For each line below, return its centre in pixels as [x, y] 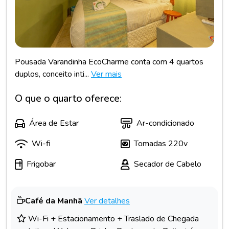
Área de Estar [54, 123]
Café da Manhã [54, 201]
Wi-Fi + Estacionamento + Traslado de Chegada [112, 219]
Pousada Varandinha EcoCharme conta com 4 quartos [109, 62]
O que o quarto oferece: [68, 99]
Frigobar [41, 164]
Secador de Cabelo [168, 164]
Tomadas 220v [161, 144]
